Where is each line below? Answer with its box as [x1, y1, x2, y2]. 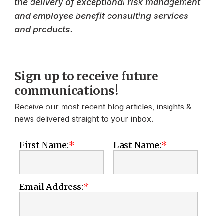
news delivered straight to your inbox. [15, 114, 153, 124]
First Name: [19, 139, 69, 151]
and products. [15, 24, 73, 35]
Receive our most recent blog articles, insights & [15, 102, 191, 112]
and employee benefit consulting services [15, 11, 188, 21]
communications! [15, 83, 118, 99]
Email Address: [19, 181, 83, 193]
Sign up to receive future [15, 69, 158, 84]
